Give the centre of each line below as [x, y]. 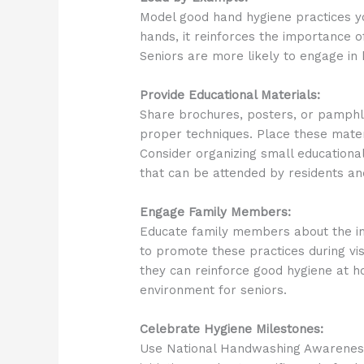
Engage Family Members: [216, 212]
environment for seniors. [214, 290]
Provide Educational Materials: [230, 95]
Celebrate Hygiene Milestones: [232, 329]
